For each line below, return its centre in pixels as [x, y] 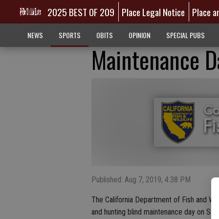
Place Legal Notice [153, 12]
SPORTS [69, 35]
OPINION [139, 35]
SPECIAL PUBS [185, 35]
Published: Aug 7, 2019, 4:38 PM [141, 180]
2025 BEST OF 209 [81, 12]
